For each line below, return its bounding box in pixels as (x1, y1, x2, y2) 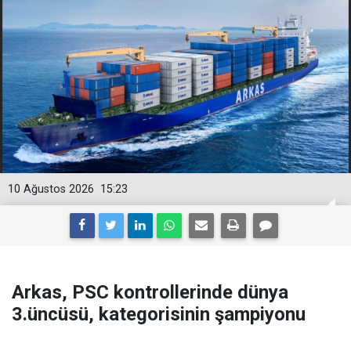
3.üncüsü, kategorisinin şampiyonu (12, 302, 306, 325)
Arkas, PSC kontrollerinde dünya (12, 280, 288, 303)
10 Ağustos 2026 (8, 182, 94, 196)
